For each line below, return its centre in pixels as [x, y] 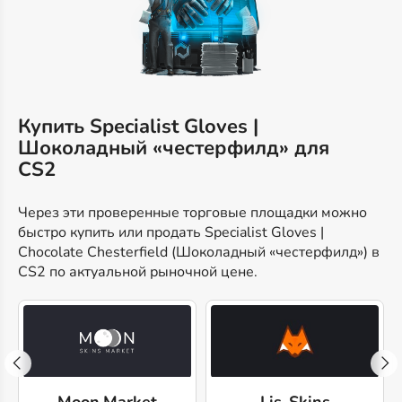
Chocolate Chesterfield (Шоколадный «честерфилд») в [199, 253]
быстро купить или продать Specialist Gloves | [171, 233]
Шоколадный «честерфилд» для [174, 149]
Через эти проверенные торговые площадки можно [192, 213]
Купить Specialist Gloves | [138, 127]
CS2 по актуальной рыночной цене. [138, 272]
